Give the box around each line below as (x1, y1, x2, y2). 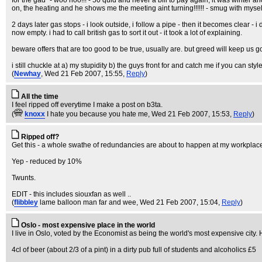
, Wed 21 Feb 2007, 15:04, (136, 198, 222, 206)
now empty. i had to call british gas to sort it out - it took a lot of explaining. (12, 29, 242, 37)
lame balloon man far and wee (40, 198, 136, 206)
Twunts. (12, 174, 36, 182)
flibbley (14, 198, 38, 206)
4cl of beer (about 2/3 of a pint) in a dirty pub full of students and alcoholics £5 (12, 246, 256, 254)
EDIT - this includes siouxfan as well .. (12, 190, 131, 198)
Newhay (14, 70, 41, 78)
